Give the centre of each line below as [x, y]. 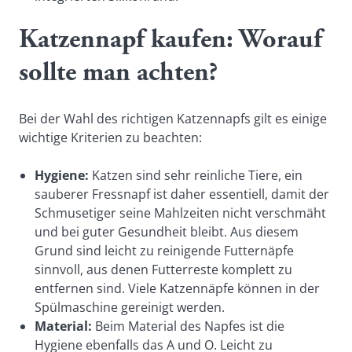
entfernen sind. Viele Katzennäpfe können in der [177, 288]
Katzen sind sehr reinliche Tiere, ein [196, 175]
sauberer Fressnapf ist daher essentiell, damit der [182, 194]
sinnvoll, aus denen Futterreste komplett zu [163, 269]
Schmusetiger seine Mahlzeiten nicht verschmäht [180, 213]
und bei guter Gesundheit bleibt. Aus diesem [167, 232]
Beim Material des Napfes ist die [188, 326]
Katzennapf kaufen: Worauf [170, 41]
